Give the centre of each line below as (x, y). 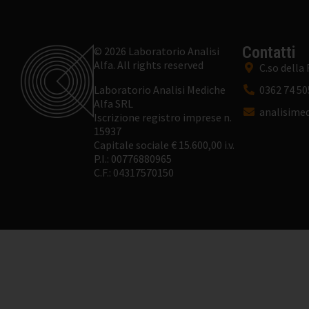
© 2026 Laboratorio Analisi (157, 51)
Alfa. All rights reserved (149, 65)
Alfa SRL (114, 104)
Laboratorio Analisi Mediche (160, 90)
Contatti (269, 53)
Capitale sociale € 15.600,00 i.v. (165, 145)
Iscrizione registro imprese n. (163, 118)
